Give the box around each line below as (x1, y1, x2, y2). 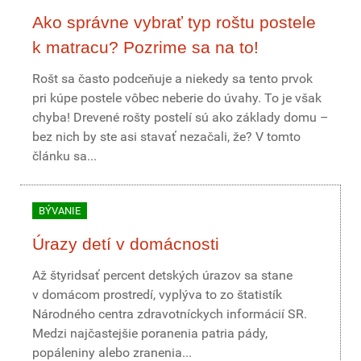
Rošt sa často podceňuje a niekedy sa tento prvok (32, 71, 313, 86)
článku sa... (32, 148, 97, 164)
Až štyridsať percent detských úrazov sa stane (32, 268, 293, 283)
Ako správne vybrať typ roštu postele (32, 13, 316, 31)
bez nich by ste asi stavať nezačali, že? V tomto (32, 129, 301, 144)
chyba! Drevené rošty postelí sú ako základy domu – (32, 110, 329, 125)
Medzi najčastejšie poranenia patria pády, (32, 326, 268, 341)
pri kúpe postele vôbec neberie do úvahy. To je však (32, 90, 322, 106)
